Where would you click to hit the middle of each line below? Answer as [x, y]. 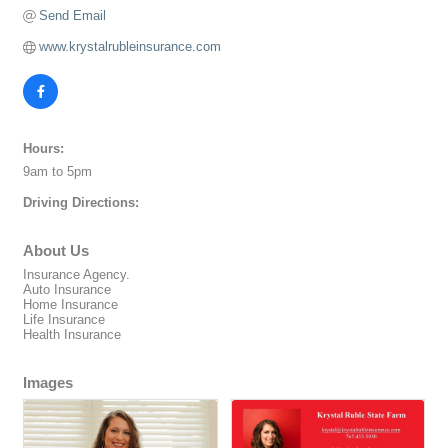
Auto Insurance [67, 290]
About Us [56, 251]
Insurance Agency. [76, 275]
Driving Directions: [81, 203]
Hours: [43, 149]
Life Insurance [64, 320]
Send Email [73, 16]
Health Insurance [72, 335]
